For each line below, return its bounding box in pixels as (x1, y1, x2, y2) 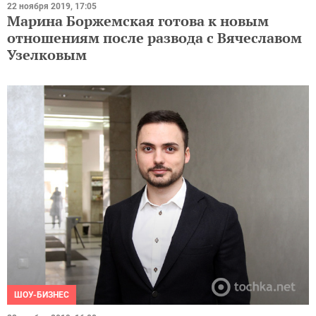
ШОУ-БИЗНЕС (14, 290, 69, 300)
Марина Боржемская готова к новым (7, 11, 269, 30)
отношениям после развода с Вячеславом (7, 28, 302, 47)
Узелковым (7, 44, 87, 64)
